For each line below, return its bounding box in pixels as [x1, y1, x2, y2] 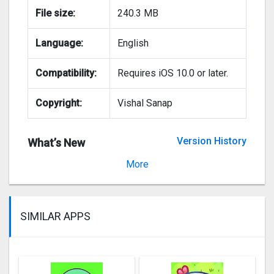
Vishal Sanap [117, 97, 172, 109]
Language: [35, 37, 83, 50]
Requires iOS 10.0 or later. [117, 67, 228, 80]
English [117, 37, 149, 50]
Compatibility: [35, 67, 97, 80]
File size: [35, 7, 75, 20]
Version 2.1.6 [28, 158, 83, 170]
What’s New [28, 136, 85, 150]
